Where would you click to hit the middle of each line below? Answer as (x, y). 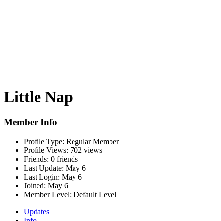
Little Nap (38, 97)
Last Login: (42, 177)
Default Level (94, 194)
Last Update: (44, 168)
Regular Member (92, 141)
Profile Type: (44, 141)
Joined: (35, 185)
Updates (37, 211)
